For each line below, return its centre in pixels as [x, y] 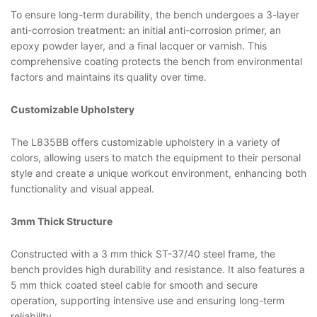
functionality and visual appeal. [82, 188]
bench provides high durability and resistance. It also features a [158, 269]
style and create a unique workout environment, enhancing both [158, 173]
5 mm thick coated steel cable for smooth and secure [134, 284]
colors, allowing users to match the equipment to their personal [156, 157]
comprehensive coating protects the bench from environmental [156, 62]
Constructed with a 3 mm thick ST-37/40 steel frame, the [143, 253]
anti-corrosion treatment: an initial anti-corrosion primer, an [146, 30]
